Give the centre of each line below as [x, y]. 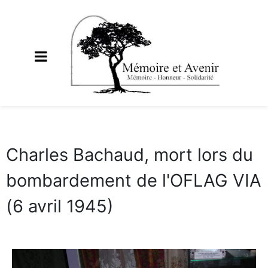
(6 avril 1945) [60, 206]
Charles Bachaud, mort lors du [130, 155]
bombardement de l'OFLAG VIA [134, 181]
